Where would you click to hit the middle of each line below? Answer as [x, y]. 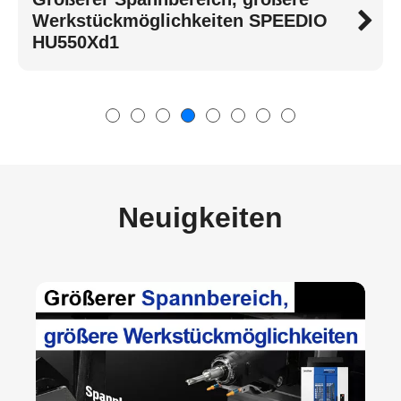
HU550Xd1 [76, 42]
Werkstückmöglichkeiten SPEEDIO [180, 20]
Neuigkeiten [200, 217]
